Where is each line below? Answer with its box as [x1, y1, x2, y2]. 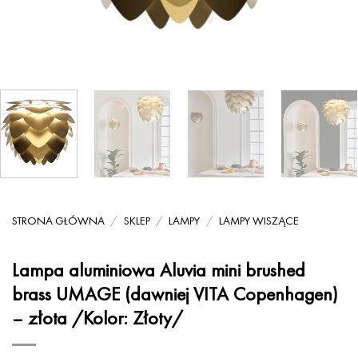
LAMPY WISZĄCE [218, 213, 299, 229]
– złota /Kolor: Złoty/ [12, 305, 183, 330]
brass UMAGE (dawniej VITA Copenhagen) [12, 281, 338, 306]
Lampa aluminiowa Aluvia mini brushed [12, 257, 305, 282]
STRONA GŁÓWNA [12, 213, 105, 229]
